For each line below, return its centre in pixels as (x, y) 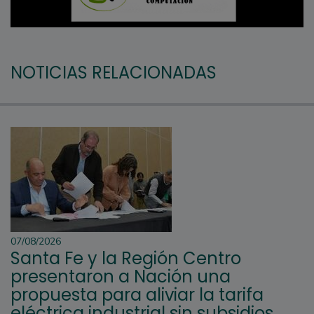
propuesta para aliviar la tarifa (137, 295)
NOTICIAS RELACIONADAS (114, 73)
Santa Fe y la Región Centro (126, 259)
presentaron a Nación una (121, 277)
